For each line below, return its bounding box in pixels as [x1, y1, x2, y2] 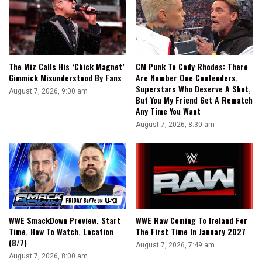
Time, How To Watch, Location [9, 225, 113, 238]
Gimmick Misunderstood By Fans [9, 71, 122, 84]
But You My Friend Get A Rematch [136, 93, 253, 106]
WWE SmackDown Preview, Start [9, 214, 120, 227]
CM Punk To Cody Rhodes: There [136, 60, 248, 73]
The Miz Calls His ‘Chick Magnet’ [9, 60, 125, 73]
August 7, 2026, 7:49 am [136, 241, 215, 250]
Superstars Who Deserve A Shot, [136, 82, 251, 95]
